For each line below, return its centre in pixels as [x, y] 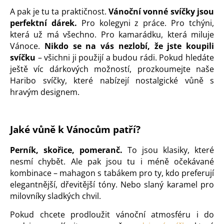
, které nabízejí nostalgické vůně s [139, 81]
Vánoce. [27, 46]
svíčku [23, 58]
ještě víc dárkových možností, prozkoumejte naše [112, 69]
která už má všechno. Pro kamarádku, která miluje [112, 35]
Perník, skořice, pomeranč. [66, 150]
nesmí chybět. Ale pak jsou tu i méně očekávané [112, 161]
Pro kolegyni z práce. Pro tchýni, [145, 23]
